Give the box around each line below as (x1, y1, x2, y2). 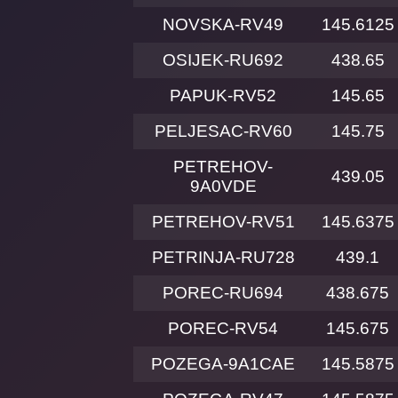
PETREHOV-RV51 (151, 212, 295, 232)
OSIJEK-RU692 (163, 51, 283, 70)
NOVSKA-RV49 (163, 15, 283, 35)
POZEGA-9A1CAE (151, 354, 295, 374)
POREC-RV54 (168, 319, 278, 338)
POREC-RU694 (163, 283, 283, 303)
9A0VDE (189, 177, 257, 196)
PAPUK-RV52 (170, 86, 276, 106)
